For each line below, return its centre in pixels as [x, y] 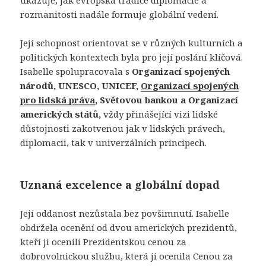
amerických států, [61, 114]
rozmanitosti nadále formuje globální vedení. [120, 15]
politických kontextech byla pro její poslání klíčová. [132, 57]
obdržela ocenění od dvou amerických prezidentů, [129, 228]
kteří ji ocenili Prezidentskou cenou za [104, 242]
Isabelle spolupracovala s [76, 72]
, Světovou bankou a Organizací [167, 100]
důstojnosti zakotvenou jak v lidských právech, [123, 129]
